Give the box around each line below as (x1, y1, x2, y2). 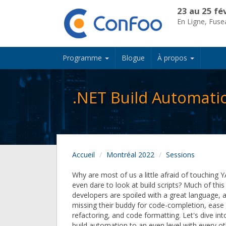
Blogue (122, 53, 145, 63)
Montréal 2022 (106, 150, 154, 160)
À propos (157, 53, 189, 63)
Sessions (166, 150, 195, 160)
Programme (63, 53, 104, 63)
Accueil (72, 150, 95, 160)
